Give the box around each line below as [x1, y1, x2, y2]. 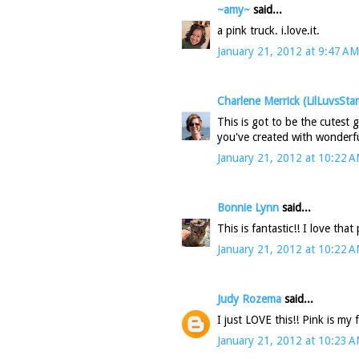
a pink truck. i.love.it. [217, 23, 320, 37]
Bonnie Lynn [217, 200, 279, 214]
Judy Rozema [217, 292, 281, 305]
